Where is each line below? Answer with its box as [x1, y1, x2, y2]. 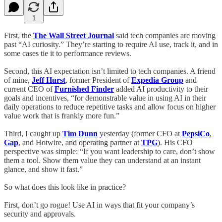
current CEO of [4, 84, 55, 93]
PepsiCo [182, 129, 210, 138]
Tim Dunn [62, 129, 98, 138]
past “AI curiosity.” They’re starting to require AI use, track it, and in [4, 40, 218, 49]
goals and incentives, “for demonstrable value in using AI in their [4, 93, 206, 102]
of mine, [4, 75, 32, 84]
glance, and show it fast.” [4, 165, 83, 173]
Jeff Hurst [32, 75, 65, 84]
